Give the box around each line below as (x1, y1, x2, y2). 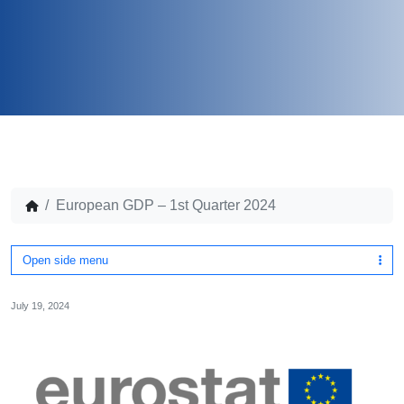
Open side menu (23, 253, 108, 267)
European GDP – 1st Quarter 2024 (56, 197, 276, 213)
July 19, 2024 (11, 300, 69, 311)
